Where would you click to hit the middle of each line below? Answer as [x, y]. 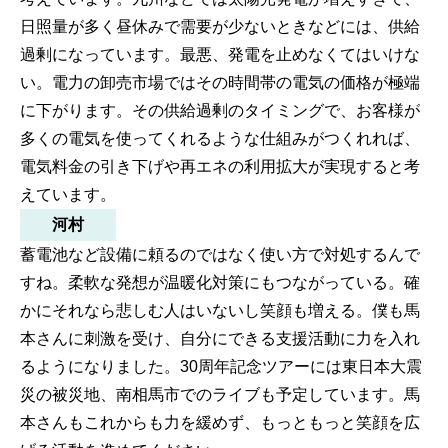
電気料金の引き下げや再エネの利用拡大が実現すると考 [220, 167]
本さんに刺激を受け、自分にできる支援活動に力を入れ [220, 339]
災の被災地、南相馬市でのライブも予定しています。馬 [220, 395]
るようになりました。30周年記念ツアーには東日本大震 [221, 367]
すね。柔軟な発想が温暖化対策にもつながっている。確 [220, 283]
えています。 [68, 195]
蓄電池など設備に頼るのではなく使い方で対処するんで [220, 255]
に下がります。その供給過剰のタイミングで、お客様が [220, 111]
